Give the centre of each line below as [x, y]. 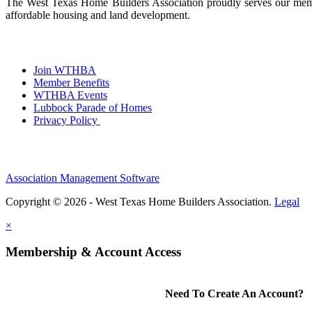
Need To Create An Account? [234, 294]
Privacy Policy [67, 120]
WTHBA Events [70, 95]
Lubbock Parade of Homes [93, 107]
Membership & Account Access [93, 252]
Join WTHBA [65, 70]
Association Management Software [83, 178]
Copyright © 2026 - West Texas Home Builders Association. [140, 201]
